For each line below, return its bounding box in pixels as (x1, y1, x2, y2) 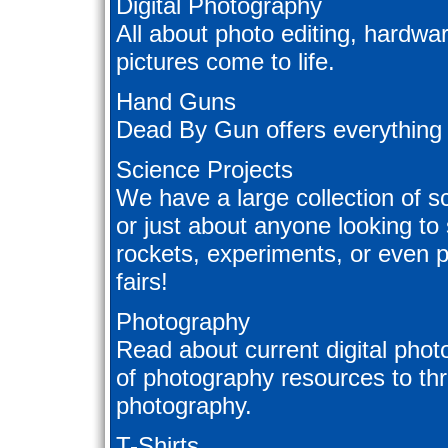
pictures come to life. (116, 48, 335, 76)
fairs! (116, 268, 168, 296)
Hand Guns (116, 88, 236, 116)
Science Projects (116, 156, 293, 184)
